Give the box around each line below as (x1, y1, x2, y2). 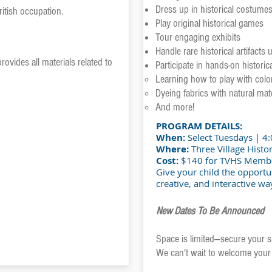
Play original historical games (155, 17, 263, 30)
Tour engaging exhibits (155, 31, 240, 44)
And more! (155, 101, 194, 114)
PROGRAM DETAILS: (155, 120, 242, 132)
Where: (155, 143, 191, 155)
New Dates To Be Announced (155, 205, 264, 217)
